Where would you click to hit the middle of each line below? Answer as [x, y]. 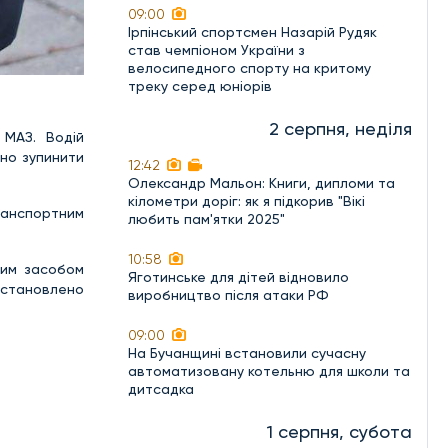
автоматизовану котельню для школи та [269, 371]
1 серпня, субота [339, 431]
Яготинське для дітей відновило [238, 277]
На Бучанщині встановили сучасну [247, 353]
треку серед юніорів [200, 86]
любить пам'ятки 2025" [206, 219]
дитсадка [161, 389]
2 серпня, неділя [340, 128]
